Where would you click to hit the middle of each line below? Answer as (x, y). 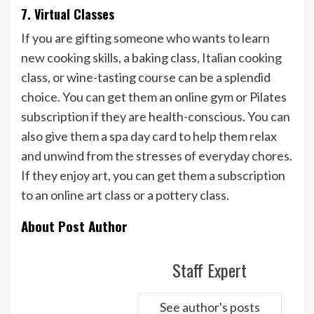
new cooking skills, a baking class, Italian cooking (151, 57)
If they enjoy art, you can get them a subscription (153, 175)
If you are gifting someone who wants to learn (145, 37)
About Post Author (74, 225)
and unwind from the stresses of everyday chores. (157, 155)
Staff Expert (210, 269)
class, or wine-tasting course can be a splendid (146, 77)
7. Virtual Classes (68, 14)
